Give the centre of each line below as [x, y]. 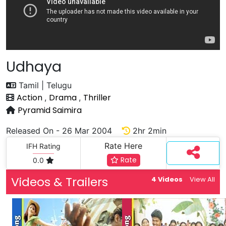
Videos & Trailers [60, 182]
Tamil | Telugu [44, 85]
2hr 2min [148, 131]
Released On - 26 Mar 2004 [64, 131]
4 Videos [167, 179]
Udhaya [34, 67]
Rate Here [124, 146]
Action [31, 98]
